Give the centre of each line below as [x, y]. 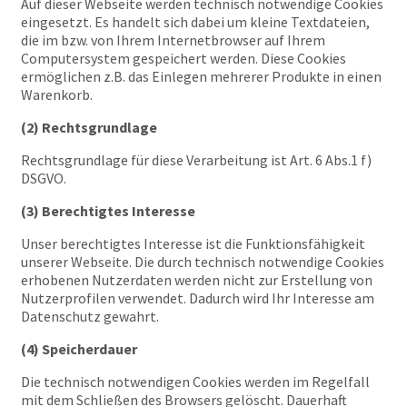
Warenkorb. [57, 94]
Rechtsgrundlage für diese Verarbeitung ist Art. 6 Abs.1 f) [196, 160]
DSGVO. [44, 178]
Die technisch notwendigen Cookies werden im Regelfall [195, 382]
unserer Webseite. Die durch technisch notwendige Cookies [203, 262]
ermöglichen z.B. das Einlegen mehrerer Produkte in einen [201, 76]
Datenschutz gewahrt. [90, 316]
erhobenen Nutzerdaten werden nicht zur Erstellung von [197, 280]
